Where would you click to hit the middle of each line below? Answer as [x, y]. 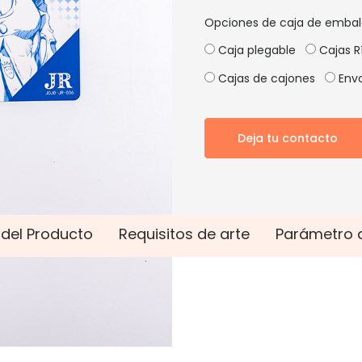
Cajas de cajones [265, 78]
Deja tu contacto [288, 138]
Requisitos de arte [184, 234]
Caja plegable [256, 50]
